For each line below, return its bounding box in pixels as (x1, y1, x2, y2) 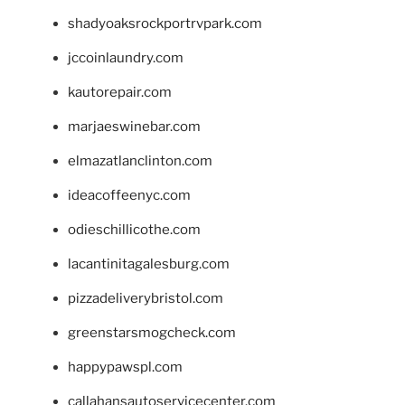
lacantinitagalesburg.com (68, 255, 230, 272)
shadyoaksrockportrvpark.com (68, 14, 262, 32)
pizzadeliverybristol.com (68, 289, 223, 306)
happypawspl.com (68, 358, 183, 375)
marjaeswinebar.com (68, 118, 201, 135)
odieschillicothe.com (68, 221, 201, 238)
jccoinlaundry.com (68, 49, 184, 66)
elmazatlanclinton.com (68, 152, 212, 169)
